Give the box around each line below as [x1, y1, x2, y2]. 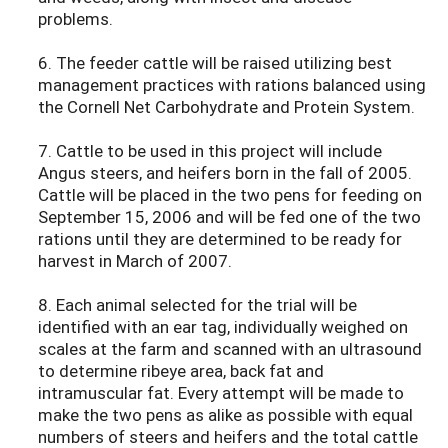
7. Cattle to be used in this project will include [38, 139, 382, 163]
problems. [38, 7, 113, 31]
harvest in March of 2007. [38, 249, 232, 273]
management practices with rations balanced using [38, 73, 426, 97]
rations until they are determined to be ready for [38, 227, 402, 251]
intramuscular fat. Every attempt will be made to [38, 381, 404, 405]
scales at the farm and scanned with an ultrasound [38, 337, 422, 361]
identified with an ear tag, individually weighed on [38, 315, 408, 339]
